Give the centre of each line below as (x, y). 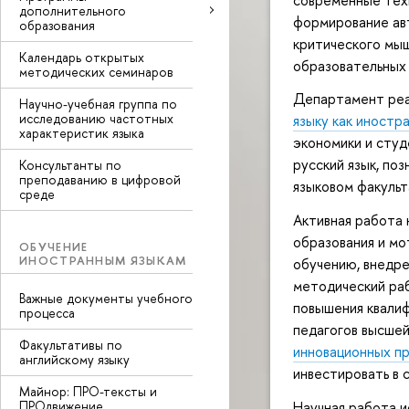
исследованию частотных (96, 118)
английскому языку (74, 359)
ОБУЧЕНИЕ (54, 246)
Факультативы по (71, 345)
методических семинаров (96, 71)
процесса (47, 313)
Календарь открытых (82, 57)
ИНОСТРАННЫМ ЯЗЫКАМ (103, 260)
